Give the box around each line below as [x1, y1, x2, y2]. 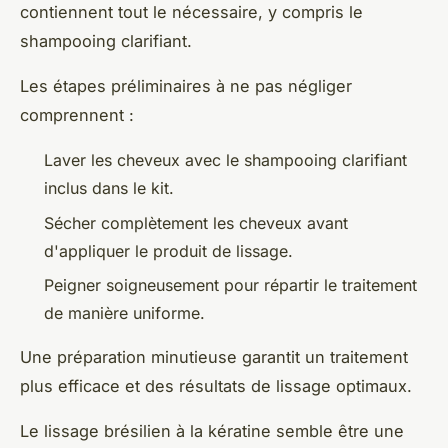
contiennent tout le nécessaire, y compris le [20, 2, 363, 23]
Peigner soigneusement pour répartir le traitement [44, 275, 417, 296]
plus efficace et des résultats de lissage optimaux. [20, 376, 412, 397]
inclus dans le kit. [44, 178, 174, 199]
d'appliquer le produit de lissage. [44, 240, 293, 261]
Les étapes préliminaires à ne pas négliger [20, 76, 352, 97]
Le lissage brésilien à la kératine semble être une [20, 421, 404, 442]
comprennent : [20, 105, 134, 126]
